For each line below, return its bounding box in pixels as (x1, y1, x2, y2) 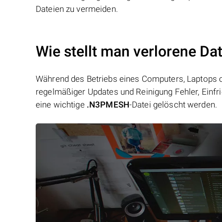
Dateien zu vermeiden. (36, 4, 118, 14)
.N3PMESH (86, 100, 129, 110)
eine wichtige (36, 100, 87, 110)
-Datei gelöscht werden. (129, 100, 218, 110)
